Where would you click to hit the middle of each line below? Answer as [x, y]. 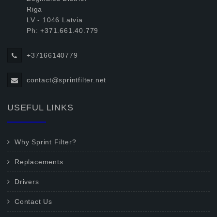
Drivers [27, 182]
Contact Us [33, 201]
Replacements [39, 162]
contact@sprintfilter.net [67, 80]
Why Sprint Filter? [46, 142]
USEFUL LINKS [40, 108]
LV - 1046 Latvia [55, 20]
